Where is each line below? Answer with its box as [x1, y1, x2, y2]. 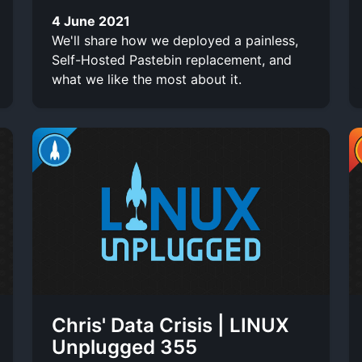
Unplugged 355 [52, 335, 197, 359]
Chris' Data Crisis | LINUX [52, 313, 289, 337]
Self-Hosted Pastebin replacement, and [52, 51, 292, 68]
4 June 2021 [52, 12, 130, 29]
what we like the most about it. [52, 70, 242, 87]
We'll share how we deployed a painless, [52, 32, 298, 48]
